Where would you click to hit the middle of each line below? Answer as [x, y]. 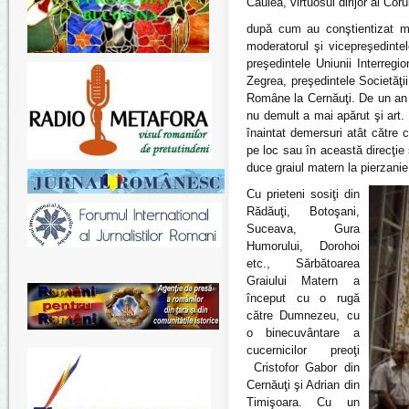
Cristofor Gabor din [303, 367]
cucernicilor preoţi [303, 350]
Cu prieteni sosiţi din [303, 194]
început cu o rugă [303, 298]
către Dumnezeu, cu [303, 315]
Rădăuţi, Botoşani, [303, 211]
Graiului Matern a [303, 281]
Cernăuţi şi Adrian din [303, 385]
